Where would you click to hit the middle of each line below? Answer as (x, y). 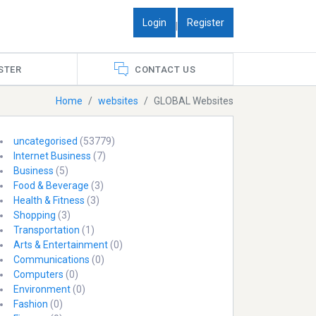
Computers (39, 274)
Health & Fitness (49, 200)
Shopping (35, 215)
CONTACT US (165, 69)
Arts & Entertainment (61, 244)
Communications (52, 259)
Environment (42, 289)
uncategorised (46, 141)
